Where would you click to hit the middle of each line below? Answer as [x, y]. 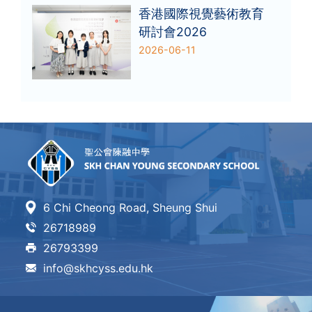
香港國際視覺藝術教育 [202, 13]
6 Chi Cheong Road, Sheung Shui [131, 207]
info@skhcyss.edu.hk [99, 268]
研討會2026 [173, 31]
